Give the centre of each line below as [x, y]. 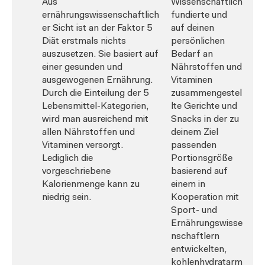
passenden [194, 145]
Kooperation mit [205, 197]
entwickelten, [199, 249]
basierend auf [199, 171]
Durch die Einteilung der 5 [95, 93]
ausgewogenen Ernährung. [97, 80]
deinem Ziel [195, 132]
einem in [188, 184]
